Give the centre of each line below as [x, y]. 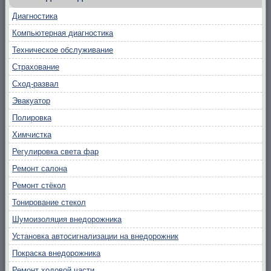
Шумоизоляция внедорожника [67, 219]
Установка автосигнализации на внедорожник [95, 236]
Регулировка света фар [55, 151]
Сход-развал [35, 83]
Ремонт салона [40, 168]
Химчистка [32, 134]
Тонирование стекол [49, 202]
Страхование [36, 67]
